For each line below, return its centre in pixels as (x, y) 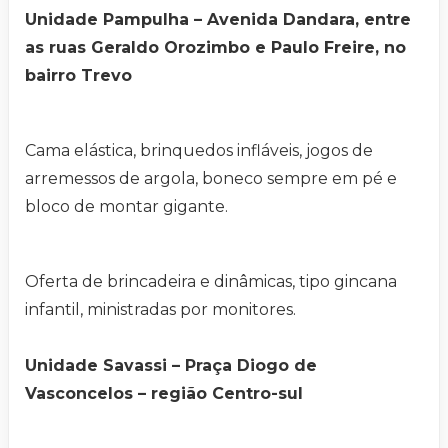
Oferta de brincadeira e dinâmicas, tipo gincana (211, 281)
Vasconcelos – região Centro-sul (164, 393)
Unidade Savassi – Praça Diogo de (171, 365)
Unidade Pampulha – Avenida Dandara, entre (218, 19)
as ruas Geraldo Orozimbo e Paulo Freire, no (215, 47)
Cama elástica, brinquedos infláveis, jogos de (199, 150)
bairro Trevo (78, 75)
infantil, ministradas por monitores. (160, 309)
